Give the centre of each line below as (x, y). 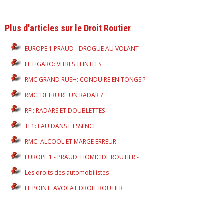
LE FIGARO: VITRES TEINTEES (63, 64)
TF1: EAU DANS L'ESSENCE (61, 126)
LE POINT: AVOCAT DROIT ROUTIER (74, 188)
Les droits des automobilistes (67, 173)
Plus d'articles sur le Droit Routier (68, 28)
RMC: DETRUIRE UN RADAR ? (64, 95)
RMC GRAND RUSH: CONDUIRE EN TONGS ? (85, 80)
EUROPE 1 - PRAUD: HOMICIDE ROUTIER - (82, 157)
